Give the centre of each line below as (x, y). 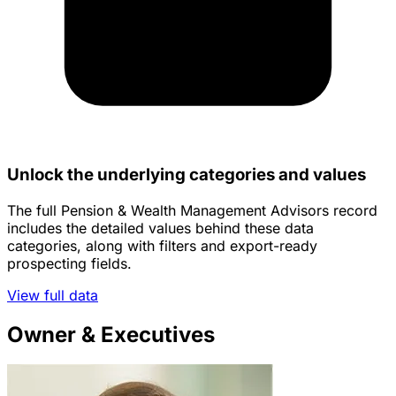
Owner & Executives (111, 334)
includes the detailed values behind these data (160, 228)
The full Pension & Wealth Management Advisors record (192, 210)
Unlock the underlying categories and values (187, 174)
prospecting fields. (69, 263)
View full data (53, 295)
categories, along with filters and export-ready (162, 245)
